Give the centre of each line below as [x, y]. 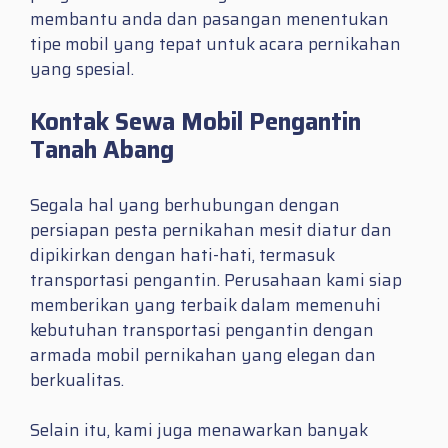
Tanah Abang [102, 149]
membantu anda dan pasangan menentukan [209, 19]
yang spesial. [82, 69]
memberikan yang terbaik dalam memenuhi [205, 304]
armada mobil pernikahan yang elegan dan [203, 354]
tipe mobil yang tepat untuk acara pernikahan [215, 44]
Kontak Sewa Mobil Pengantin [195, 121]
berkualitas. [77, 379]
